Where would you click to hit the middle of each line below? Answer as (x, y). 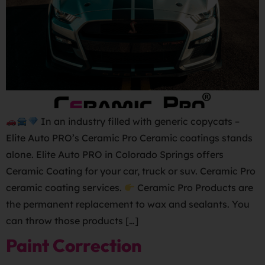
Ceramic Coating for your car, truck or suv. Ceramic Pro (131, 171)
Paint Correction (74, 245)
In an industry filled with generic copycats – (139, 121)
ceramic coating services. (65, 188)
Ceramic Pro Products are (194, 188)
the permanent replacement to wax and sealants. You (128, 204)
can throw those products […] (72, 221)
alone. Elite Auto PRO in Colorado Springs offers (115, 154)
